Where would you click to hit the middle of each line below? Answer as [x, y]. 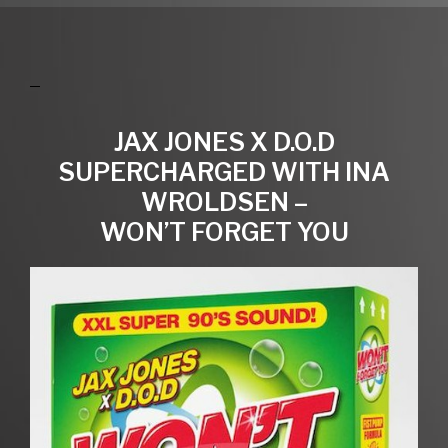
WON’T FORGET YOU [224, 231]
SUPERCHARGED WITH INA [224, 171]
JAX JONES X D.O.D [224, 141]
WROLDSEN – [224, 201]
